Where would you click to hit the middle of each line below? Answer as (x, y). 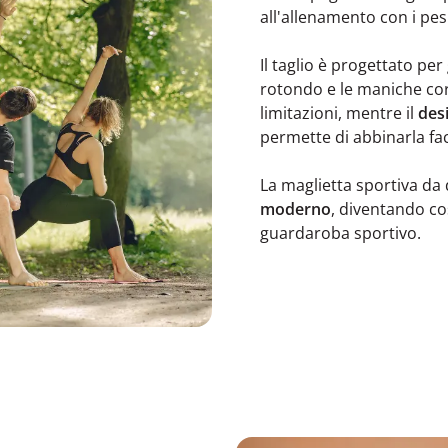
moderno (295, 208)
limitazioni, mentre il (339, 112)
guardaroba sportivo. (340, 232)
